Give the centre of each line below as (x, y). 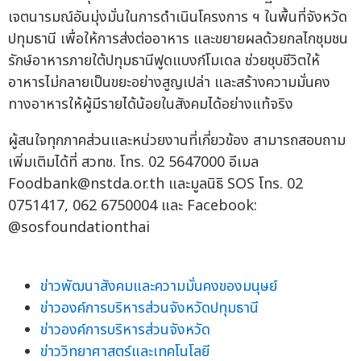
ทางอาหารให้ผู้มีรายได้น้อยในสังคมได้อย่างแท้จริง (151, 105)
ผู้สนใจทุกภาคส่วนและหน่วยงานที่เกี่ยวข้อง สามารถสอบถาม (177, 141)
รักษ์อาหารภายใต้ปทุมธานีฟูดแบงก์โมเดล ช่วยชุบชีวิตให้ (164, 61)
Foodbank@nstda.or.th (86, 185)
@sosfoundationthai (79, 228)
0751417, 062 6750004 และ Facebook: (133, 206)
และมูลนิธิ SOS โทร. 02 (234, 185)
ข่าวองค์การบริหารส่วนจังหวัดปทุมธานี (149, 309)
